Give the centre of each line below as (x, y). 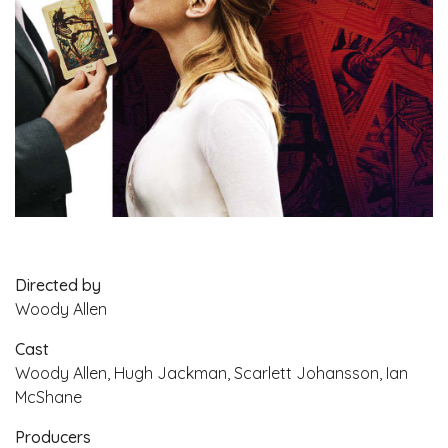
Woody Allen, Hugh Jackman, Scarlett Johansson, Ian (211, 372)
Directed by (58, 284)
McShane (48, 396)
